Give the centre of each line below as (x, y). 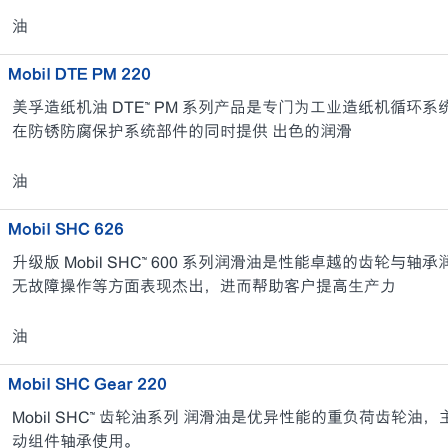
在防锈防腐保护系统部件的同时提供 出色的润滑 (181, 131)
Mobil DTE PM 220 (79, 74)
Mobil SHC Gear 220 (87, 384)
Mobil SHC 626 (65, 229)
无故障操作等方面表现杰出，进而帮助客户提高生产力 (203, 286)
